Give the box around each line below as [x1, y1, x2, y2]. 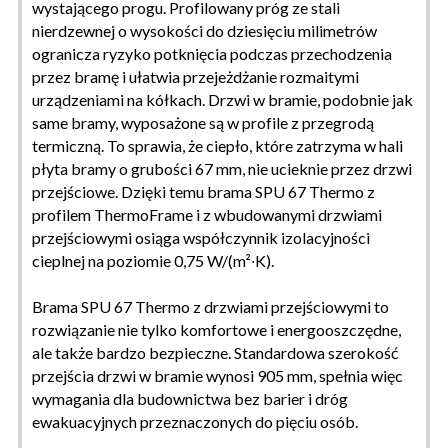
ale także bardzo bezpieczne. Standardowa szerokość [32, 342, 398, 362]
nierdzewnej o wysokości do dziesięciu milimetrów [32, 20, 377, 40]
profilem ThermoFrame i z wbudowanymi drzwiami [32, 204, 382, 224]
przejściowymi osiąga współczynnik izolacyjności [32, 227, 370, 247]
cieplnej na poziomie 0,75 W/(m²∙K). [32, 250, 274, 270]
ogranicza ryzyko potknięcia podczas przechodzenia [32, 43, 392, 63]
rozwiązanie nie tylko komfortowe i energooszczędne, [32, 319, 401, 339]
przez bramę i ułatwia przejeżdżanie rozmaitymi [32, 66, 359, 86]
